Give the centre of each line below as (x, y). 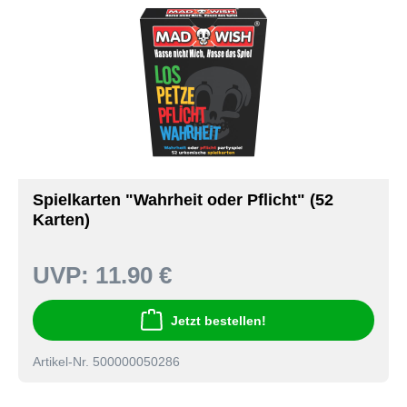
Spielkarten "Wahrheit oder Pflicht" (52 (183, 199)
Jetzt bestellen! (218, 320)
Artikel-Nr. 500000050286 (106, 362)
